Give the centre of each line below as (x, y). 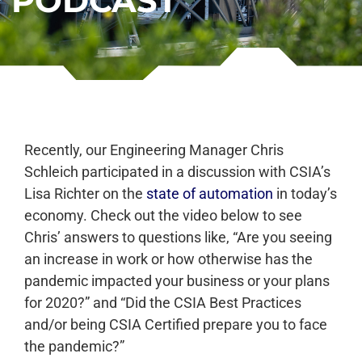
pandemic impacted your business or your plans (177, 281)
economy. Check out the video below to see (163, 216)
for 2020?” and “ (75, 303)
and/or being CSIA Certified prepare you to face (176, 325)
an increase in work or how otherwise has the (168, 259)
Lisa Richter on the (85, 194)
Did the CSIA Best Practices (213, 303)
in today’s (305, 194)
